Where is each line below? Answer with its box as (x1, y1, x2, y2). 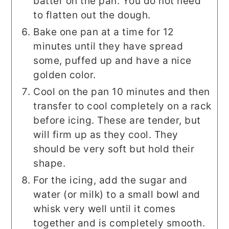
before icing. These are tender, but (33, 114, 201, 126)
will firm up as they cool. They (33, 128, 178, 141)
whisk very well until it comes (33, 202, 176, 215)
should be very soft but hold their (33, 143, 195, 155)
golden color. (33, 68, 96, 81)
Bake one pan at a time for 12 (33, 26, 174, 38)
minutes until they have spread (33, 40, 184, 52)
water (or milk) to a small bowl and (33, 188, 200, 200)
